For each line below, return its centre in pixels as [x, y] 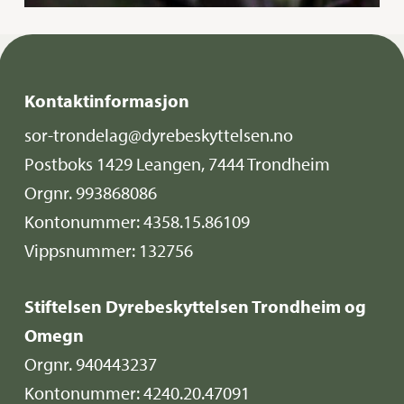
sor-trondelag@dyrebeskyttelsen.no [159, 135]
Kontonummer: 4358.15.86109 [138, 222]
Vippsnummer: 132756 [109, 251]
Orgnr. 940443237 [91, 364]
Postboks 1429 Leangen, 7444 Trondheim [178, 164]
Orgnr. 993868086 [91, 193]
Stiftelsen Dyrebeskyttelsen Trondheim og [196, 307]
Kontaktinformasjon [107, 101]
